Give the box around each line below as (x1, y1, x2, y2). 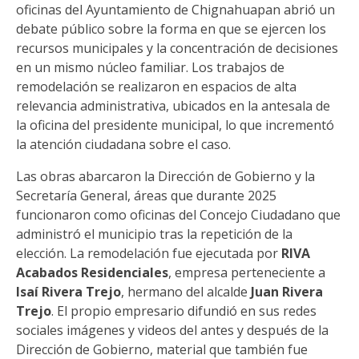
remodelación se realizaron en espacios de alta (16, 78, 296, 95)
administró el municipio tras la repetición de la (16, 225, 292, 243)
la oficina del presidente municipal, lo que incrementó (16, 116, 334, 134)
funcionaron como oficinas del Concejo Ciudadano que (16, 206, 341, 224)
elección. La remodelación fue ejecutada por (16, 244, 281, 262)
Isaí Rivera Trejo (16, 283, 121, 301)
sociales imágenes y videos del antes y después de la (16, 321, 329, 339)
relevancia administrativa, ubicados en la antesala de (16, 97, 330, 115)
